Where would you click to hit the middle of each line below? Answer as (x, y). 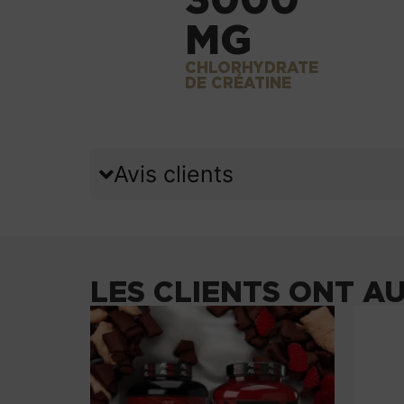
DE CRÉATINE (238, 82)
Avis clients (174, 174)
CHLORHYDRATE (251, 67)
